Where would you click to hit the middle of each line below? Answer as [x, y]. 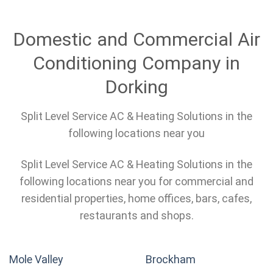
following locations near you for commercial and [136, 182]
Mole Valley [36, 259]
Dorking [136, 87]
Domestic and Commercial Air [136, 39]
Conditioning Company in [136, 63]
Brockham [171, 259]
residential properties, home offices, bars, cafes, [136, 199]
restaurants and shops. [136, 216]
